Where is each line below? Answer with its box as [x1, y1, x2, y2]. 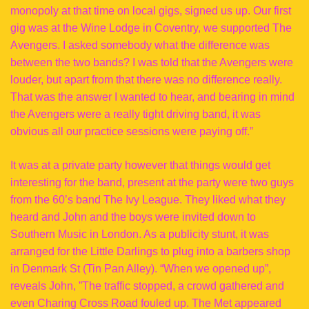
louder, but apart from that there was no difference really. [10, 74, 282, 86]
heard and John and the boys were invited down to [10, 211, 256, 223]
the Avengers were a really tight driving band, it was [10, 108, 261, 120]
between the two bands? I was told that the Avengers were [10, 57, 293, 68]
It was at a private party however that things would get [10, 159, 270, 171]
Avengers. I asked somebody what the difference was [10, 39, 270, 51]
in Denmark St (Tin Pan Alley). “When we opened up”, [10, 263, 271, 275]
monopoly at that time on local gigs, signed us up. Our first [10, 5, 291, 17]
